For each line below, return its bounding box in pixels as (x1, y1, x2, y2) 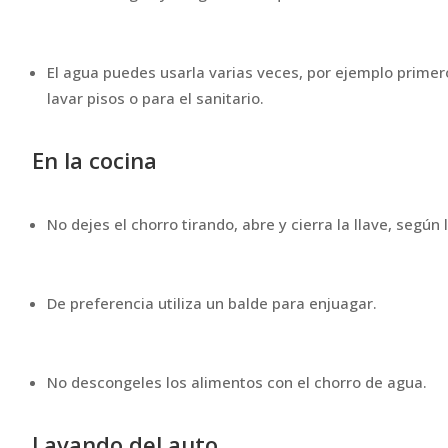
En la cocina (32, 144, 157, 175)
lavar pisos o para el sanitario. (47, 87, 264, 108)
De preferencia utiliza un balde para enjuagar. (47, 292, 377, 313)
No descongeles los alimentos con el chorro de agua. (47, 371, 427, 392)
